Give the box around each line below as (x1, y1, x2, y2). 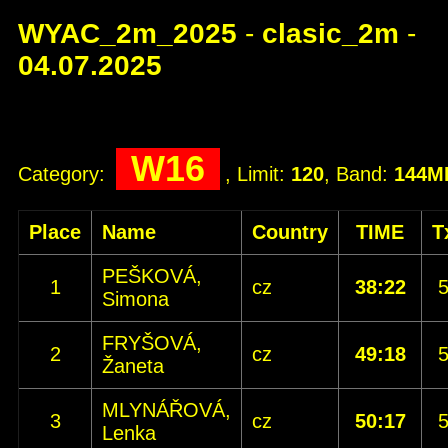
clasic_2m (262, 18, 399, 49)
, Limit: (225, 163, 291, 185)
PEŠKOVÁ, (102, 265, 202, 287)
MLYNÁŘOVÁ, (102, 399, 231, 421)
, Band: (324, 163, 394, 185)
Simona (102, 288, 169, 310)
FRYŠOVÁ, (102, 332, 202, 354)
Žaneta (102, 355, 164, 377)
